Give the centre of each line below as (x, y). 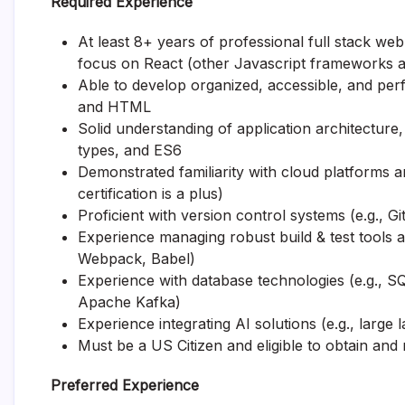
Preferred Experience (125, 385)
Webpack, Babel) (137, 259)
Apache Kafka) (129, 302)
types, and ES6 (130, 150)
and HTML (114, 107)
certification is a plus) (151, 193)
